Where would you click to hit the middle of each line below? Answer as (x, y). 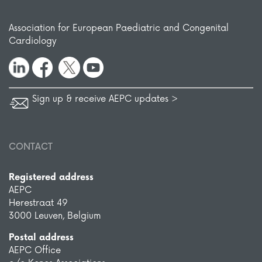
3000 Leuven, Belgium (55, 216)
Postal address (41, 237)
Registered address (51, 177)
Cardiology (33, 41)
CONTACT (31, 147)
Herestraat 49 (38, 203)
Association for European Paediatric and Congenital (119, 28)
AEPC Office (35, 250)
